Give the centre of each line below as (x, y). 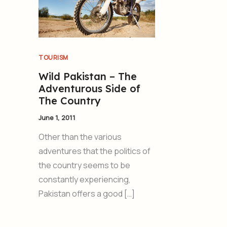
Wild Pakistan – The (88, 76)
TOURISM (53, 57)
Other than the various (80, 137)
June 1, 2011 (57, 117)
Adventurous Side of (89, 88)
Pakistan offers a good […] (87, 194)
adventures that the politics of (94, 151)
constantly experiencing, (85, 180)
